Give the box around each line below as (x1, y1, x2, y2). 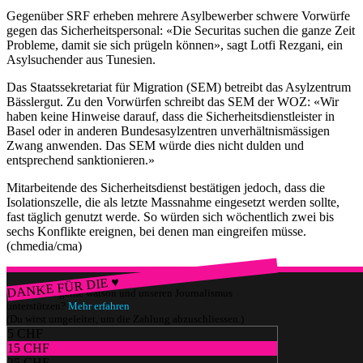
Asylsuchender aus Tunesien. (6, 53, 156, 67)
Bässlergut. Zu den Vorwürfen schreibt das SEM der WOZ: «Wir (6, 95, 339, 109)
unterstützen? (6, 300, 68, 313)
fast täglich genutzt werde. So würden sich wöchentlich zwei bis (6, 210, 334, 224)
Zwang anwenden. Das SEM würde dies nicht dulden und (6, 139, 304, 153)
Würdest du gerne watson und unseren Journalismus (6, 287, 233, 300)
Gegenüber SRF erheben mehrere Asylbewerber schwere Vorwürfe (6, 9, 350, 23)
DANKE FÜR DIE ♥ (6, 275, 120, 301)
